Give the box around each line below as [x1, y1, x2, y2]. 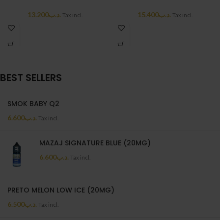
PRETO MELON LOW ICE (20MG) [7, 185, 114, 195]
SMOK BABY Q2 [7, 99, 59, 109]
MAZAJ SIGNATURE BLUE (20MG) [39, 138, 151, 148]
